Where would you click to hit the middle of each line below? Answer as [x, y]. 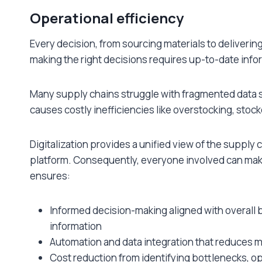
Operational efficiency [107, 18]
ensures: [50, 175]
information [76, 226]
